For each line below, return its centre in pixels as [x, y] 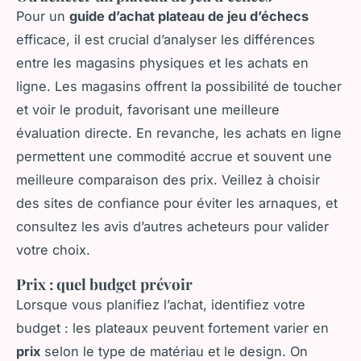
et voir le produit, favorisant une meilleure [148, 109]
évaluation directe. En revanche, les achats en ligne [179, 133]
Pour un [43, 16]
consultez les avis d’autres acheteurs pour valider [172, 226]
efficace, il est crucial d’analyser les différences [166, 39]
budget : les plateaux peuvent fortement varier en [172, 328]
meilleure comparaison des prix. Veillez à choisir [168, 179]
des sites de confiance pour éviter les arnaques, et [177, 203]
